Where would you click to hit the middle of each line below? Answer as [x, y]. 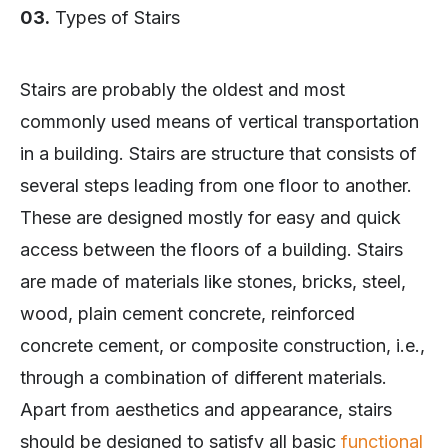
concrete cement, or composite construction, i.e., [222, 346]
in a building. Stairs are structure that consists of [218, 154]
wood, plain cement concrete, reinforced [187, 314]
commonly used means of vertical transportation [219, 122]
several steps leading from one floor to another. [216, 186]
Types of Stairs [115, 18]
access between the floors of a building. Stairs [211, 250]
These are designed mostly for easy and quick [210, 218]
